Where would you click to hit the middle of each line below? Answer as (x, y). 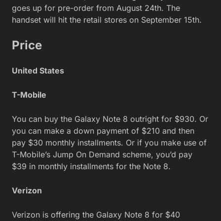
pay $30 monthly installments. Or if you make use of (109, 142)
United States (38, 70)
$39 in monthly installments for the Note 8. (91, 166)
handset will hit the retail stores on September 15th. (107, 19)
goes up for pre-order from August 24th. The (96, 8)
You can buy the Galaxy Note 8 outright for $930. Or (110, 119)
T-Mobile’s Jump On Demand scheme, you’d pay (102, 154)
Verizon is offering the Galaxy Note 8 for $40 (96, 214)
